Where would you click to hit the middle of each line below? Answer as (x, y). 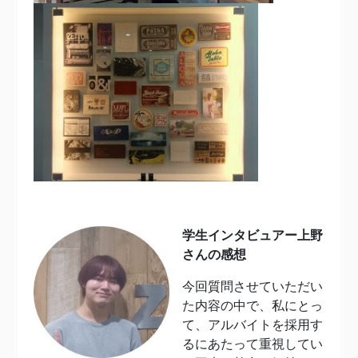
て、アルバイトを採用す (253, 325)
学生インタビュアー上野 (253, 236)
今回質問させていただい (253, 287)
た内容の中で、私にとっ (253, 306)
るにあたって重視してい (253, 344)
